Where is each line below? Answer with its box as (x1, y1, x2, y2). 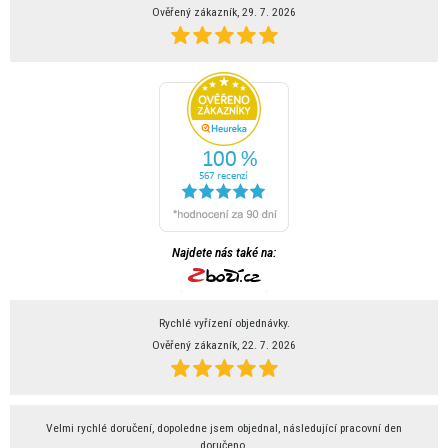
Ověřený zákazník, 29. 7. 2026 (152, 5, 296, 20)
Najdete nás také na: (172, 244, 276, 261)
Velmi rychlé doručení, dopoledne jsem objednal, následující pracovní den (46, 421, 402, 436)
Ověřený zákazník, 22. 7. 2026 (152, 338, 296, 353)
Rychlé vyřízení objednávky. (158, 316, 290, 331)
